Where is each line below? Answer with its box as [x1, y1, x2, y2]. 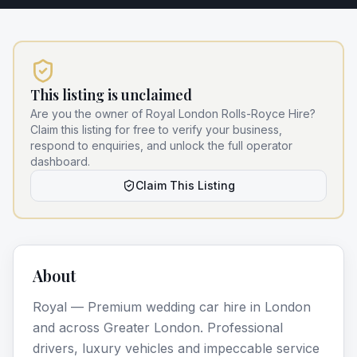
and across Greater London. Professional [33, 320, 283, 335]
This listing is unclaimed [30, 85, 192, 104]
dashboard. [30, 155, 90, 168]
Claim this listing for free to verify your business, [30, 123, 282, 136]
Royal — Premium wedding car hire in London [33, 299, 311, 315]
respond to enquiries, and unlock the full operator [30, 139, 292, 152]
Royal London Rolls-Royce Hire [146, 107, 310, 120]
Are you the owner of [30, 107, 146, 120]
